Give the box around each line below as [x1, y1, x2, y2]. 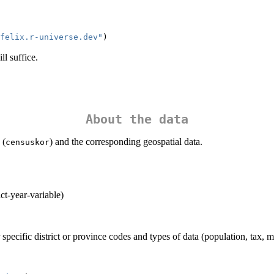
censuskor [6, 138, 50, 147]
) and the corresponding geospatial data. [50, 136, 202, 147]
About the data [86, 112, 188, 127]
